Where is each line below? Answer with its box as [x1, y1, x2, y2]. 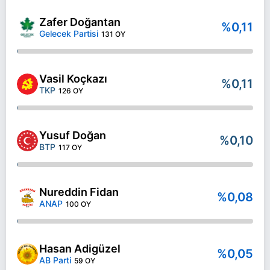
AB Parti [39, 255, 71, 265]
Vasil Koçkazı [39, 72, 107, 85]
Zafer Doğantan [39, 16, 121, 28]
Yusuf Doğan [39, 129, 106, 142]
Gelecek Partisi [39, 28, 98, 39]
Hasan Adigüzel [39, 242, 121, 255]
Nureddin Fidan [39, 186, 119, 198]
